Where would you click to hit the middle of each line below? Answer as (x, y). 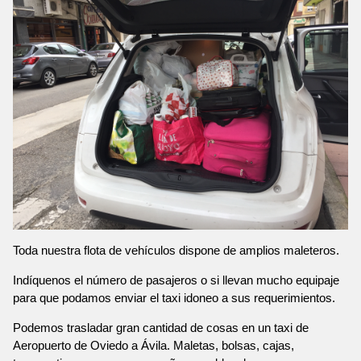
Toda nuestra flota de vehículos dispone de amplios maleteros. (176, 250)
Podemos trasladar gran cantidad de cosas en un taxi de (161, 327)
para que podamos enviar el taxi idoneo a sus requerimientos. (174, 297)
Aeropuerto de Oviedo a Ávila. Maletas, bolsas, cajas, (154, 345)
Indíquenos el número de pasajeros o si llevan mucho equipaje (176, 280)
